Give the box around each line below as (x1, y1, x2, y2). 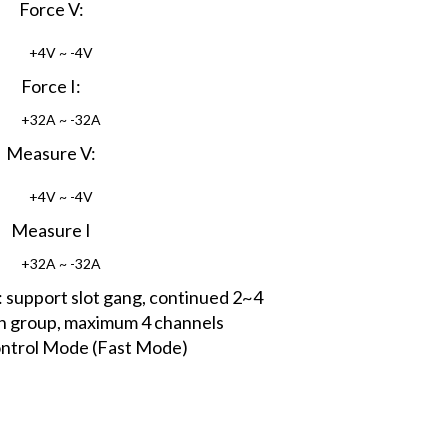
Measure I (11, 219, 91, 242)
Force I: (21, 75, 81, 98)
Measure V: (6, 142, 96, 165)
